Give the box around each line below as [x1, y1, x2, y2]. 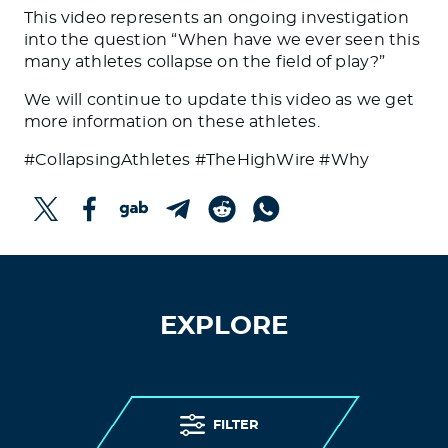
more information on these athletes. [24, 114, 320, 130]
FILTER [213, 418, 259, 432]
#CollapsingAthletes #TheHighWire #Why [24, 152, 370, 168]
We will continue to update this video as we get [24, 92, 415, 108]
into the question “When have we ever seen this [24, 32, 420, 48]
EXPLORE [160, 313, 288, 339]
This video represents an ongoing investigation [24, 10, 409, 26]
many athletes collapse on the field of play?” [24, 54, 386, 70]
